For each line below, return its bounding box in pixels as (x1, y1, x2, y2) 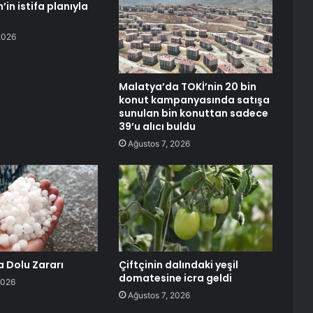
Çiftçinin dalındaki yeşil (118, 258, 238, 272)
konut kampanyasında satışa (118, 93, 270, 108)
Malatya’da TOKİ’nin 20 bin (118, 80, 256, 94)
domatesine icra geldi (118, 271, 232, 286)
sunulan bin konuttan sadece (118, 106, 268, 121)
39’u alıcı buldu (118, 119, 196, 134)
